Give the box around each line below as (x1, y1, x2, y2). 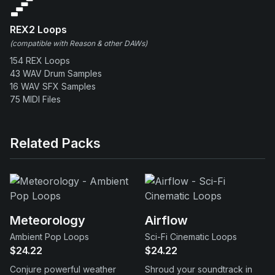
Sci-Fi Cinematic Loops (145, 231, 237, 242)
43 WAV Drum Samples (10, 68, 102, 79)
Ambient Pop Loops (10, 231, 89, 242)
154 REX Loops (10, 55, 70, 66)
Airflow (145, 213, 188, 228)
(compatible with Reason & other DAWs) (10, 39, 147, 48)
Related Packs (10, 135, 101, 151)
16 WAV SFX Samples (10, 81, 96, 91)
